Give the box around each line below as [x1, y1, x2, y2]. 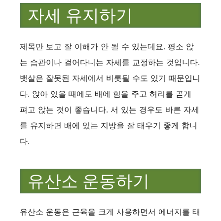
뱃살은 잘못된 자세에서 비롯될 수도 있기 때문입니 [20, 73, 200, 83]
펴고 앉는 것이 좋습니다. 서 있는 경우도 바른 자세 [20, 104, 199, 114]
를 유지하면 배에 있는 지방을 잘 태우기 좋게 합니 [20, 120, 197, 130]
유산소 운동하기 [28, 171, 149, 190]
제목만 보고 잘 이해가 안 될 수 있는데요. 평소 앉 [20, 41, 194, 51]
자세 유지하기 [28, 6, 133, 25]
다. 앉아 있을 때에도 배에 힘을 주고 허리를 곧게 [20, 88, 191, 99]
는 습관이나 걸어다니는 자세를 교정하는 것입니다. [20, 57, 200, 67]
